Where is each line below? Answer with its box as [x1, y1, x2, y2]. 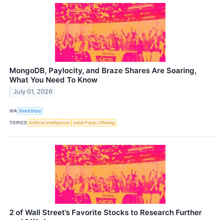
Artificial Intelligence [29, 120, 70, 126]
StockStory [19, 108, 42, 114]
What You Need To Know [9, 75, 98, 84]
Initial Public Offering [73, 120, 115, 126]
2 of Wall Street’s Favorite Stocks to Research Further [9, 208, 202, 218]
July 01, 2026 [13, 88, 53, 96]
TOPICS [9, 120, 27, 126]
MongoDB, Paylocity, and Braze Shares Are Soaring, [9, 65, 196, 75]
